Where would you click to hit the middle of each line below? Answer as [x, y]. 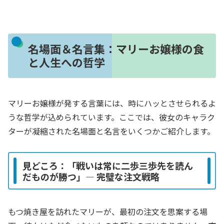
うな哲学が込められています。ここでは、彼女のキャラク [111, 117]
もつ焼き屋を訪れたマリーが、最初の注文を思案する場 [108, 211]
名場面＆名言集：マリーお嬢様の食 [116, 49]
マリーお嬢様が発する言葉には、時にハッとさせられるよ [112, 103]
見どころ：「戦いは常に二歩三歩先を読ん [108, 165]
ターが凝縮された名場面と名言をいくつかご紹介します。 [111, 131]
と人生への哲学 [66, 62]
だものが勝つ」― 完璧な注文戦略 [91, 176]
